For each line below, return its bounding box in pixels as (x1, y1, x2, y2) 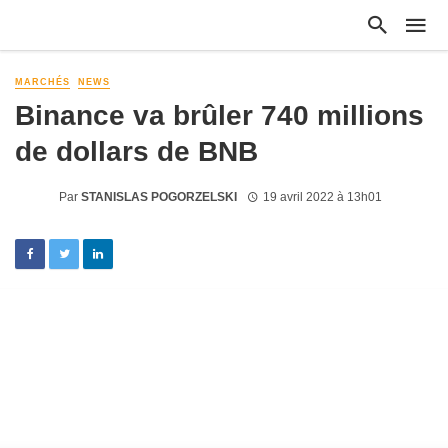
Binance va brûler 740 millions (15, 99, 424, 132)
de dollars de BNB (15, 135, 258, 168)
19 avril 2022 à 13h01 (262, 189, 382, 204)
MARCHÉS (15, 77, 70, 87)
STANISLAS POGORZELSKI (81, 189, 237, 204)
